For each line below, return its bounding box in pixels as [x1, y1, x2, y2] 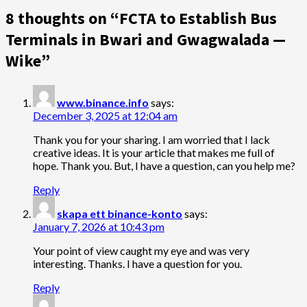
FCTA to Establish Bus [119, 8, 277, 29]
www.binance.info [57, 96, 149, 110]
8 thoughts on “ [5, 8, 119, 29]
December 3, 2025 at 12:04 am [33, 109, 177, 123]
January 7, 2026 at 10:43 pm [33, 220, 164, 234]
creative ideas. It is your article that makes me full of [33, 146, 275, 160]
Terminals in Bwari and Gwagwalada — [5, 29, 286, 51]
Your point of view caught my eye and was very [33, 244, 249, 258]
